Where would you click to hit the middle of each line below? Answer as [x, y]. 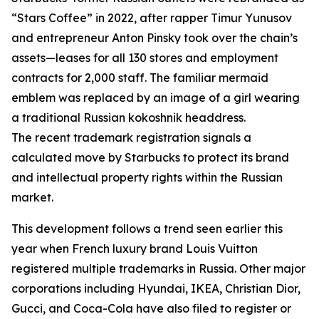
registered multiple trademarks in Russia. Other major [158, 268]
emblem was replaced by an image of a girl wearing [156, 98]
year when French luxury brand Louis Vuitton [135, 249]
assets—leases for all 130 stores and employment [145, 58]
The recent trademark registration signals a [131, 137]
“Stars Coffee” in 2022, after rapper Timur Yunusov [152, 18]
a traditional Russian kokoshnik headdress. [129, 117]
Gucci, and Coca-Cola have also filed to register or [151, 308]
